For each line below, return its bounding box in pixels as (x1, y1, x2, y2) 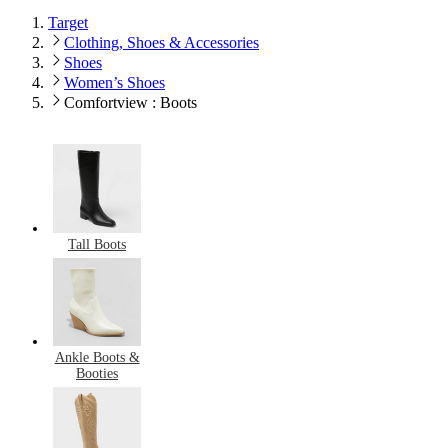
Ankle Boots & (54, 349, 140, 365)
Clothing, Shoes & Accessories (64, 34, 259, 52)
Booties (76, 365, 118, 381)
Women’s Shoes (64, 74, 165, 92)
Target (48, 14, 88, 32)
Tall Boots (68, 236, 126, 252)
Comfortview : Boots (64, 94, 197, 112)
